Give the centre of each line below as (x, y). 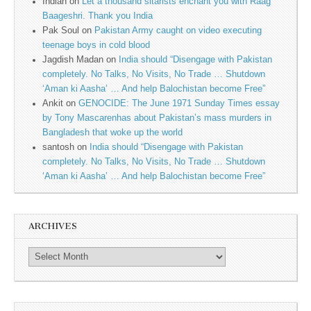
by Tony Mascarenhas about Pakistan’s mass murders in (157, 118)
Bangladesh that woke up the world (112, 132)
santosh (58, 147)
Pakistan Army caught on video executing (178, 30)
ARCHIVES (53, 226)
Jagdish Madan (73, 59)
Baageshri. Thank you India (98, 16)
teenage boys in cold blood (96, 45)
